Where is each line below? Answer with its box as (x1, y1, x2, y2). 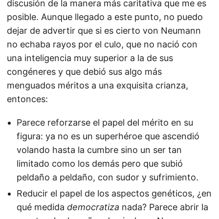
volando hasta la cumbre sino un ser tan (17, 145, 182, 155)
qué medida (17, 202, 67, 212)
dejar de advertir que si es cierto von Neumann (7, 25, 201, 36)
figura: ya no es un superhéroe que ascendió (17, 131, 199, 141)
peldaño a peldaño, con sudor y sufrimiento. (17, 172, 198, 182)
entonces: (7, 94, 48, 104)
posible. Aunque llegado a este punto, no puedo (7, 12, 203, 22)
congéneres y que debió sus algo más (7, 66, 162, 77)
